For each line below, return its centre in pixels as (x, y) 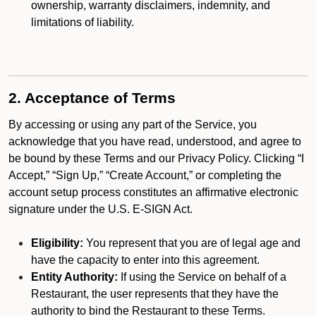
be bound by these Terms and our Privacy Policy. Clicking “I (156, 158)
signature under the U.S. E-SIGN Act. (101, 209)
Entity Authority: (74, 277)
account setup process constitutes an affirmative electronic (153, 192)
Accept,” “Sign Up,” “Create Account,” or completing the (145, 175)
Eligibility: (57, 243)
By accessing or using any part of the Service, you (133, 124)
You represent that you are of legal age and (192, 243)
